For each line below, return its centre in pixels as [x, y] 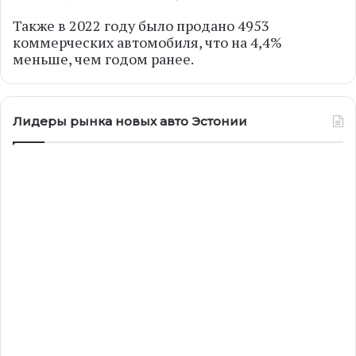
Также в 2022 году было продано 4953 [141, 25]
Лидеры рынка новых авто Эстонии [130, 121]
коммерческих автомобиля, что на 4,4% [147, 42]
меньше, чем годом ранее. [103, 59]
